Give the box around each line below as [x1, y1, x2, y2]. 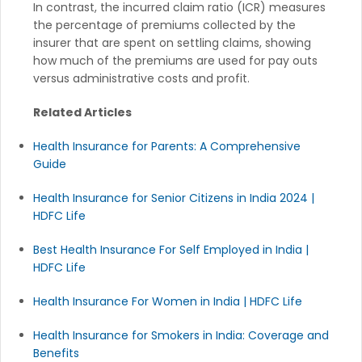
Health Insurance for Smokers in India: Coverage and [33, 326, 329, 343]
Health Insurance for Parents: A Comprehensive [33, 137, 301, 154]
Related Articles [33, 103, 132, 120]
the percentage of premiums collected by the [33, 16, 296, 33]
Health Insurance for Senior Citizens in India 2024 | [33, 189, 314, 206]
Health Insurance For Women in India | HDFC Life [33, 293, 302, 309]
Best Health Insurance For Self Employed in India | [33, 241, 309, 258]
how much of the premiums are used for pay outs [33, 52, 318, 69]
